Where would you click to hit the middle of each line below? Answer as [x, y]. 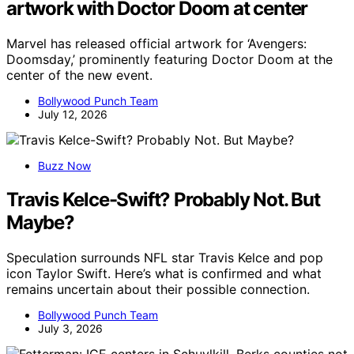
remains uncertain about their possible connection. [158, 290]
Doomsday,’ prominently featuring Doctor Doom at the [169, 60]
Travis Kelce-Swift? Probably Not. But [163, 200]
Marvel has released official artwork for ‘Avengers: [156, 44]
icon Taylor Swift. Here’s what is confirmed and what [164, 274]
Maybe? [40, 223]
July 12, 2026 [73, 115]
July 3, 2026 [70, 329]
